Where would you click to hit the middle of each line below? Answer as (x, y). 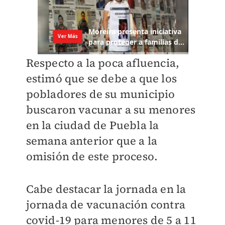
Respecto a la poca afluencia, (103, 63)
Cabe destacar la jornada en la (106, 189)
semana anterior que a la (92, 141)
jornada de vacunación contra (106, 205)
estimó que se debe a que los (101, 79)
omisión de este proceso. (92, 156)
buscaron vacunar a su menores (111, 110)
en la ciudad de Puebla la (92, 125)
